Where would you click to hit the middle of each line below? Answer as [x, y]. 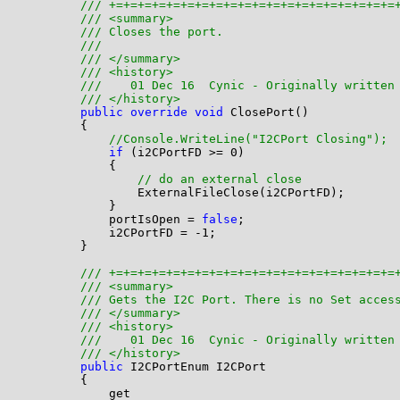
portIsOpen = [112, 220]
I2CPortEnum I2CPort [194, 367]
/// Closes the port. [155, 32]
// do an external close [219, 179]
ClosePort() [266, 112]
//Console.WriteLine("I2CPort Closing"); [248, 139]
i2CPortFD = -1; [119, 233]
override [158, 112]
